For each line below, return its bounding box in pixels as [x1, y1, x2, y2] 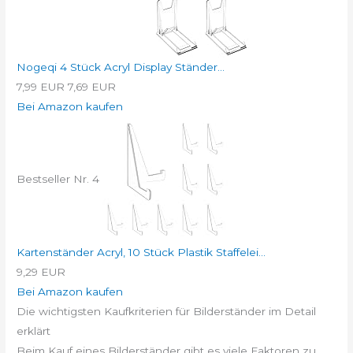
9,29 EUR [17, 266, 66, 279]
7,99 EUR [17, 80, 65, 94]
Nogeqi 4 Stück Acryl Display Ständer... [17, 61, 225, 74]
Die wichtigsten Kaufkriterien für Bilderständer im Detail [17, 305, 317, 318]
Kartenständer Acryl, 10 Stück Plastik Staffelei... [17, 246, 266, 259]
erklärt [17, 325, 51, 338]
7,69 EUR [68, 80, 117, 94]
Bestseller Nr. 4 [17, 172, 100, 185]
